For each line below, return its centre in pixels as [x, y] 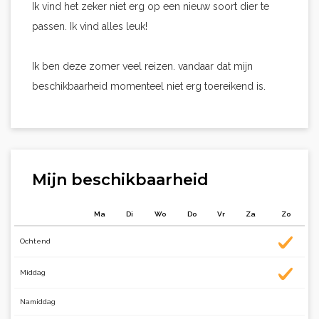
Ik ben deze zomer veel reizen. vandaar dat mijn [142, 66]
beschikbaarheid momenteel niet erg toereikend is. [149, 86]
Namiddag [38, 302]
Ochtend [35, 241]
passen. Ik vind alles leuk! [90, 26]
